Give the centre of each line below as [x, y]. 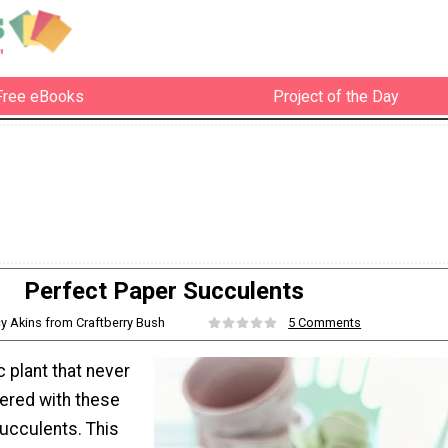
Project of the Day [335, 96]
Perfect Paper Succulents [164, 291]
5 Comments [325, 323]
